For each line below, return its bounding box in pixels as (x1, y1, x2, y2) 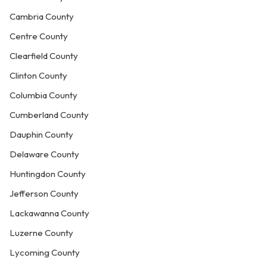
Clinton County (10, 70, 67, 81)
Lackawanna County (10, 207, 89, 219)
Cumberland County (10, 109, 89, 120)
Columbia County (10, 89, 77, 101)
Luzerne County (10, 227, 73, 238)
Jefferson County (10, 188, 79, 199)
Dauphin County (10, 129, 73, 140)
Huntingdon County (10, 168, 86, 179)
